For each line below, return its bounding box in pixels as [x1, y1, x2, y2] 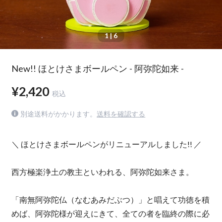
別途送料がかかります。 [20, 110, 97, 118]
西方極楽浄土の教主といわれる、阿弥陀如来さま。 [11, 167, 194, 177]
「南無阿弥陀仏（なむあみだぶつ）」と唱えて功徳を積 [11, 195, 210, 205]
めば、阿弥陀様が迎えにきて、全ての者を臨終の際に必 [11, 209, 210, 219]
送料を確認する [97, 110, 146, 118]
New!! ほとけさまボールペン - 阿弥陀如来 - [11, 62, 184, 74]
